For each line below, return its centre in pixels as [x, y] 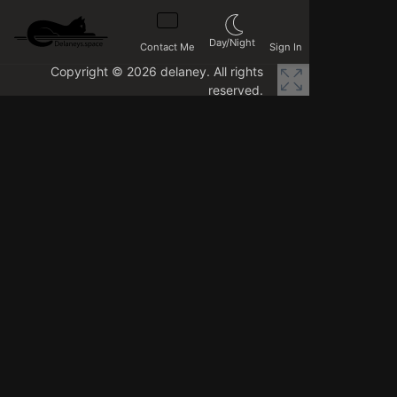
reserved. [235, 90]
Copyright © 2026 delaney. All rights [156, 71]
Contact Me [167, 47]
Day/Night [232, 43]
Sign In [285, 47]
